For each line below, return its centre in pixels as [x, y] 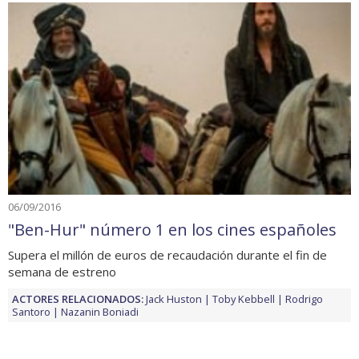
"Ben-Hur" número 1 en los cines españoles [172, 229]
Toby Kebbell [244, 298]
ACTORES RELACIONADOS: [78, 298]
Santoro [31, 311]
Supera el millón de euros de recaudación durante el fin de [167, 254]
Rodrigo [304, 298]
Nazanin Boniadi [100, 311]
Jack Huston [174, 298]
